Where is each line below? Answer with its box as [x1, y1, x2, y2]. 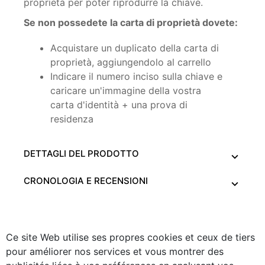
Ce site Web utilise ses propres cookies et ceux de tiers [6, 231, 255, 243]
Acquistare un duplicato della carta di [50, 41, 219, 54]
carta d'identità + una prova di [50, 98, 188, 111]
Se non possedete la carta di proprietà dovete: [24, 16, 238, 28]
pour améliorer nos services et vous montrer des [6, 245, 224, 257]
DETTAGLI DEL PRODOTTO [24, 147, 139, 159]
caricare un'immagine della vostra [50, 84, 201, 96]
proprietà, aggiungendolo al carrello [50, 56, 211, 68]
